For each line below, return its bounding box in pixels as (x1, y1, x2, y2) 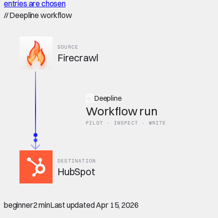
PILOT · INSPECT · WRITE (86, 119, 166, 126)
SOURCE (57, 44, 79, 50)
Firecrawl (57, 52, 98, 64)
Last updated (50, 200, 95, 210)
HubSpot (57, 165, 95, 178)
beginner (4, 200, 33, 210)
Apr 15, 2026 (96, 200, 139, 210)
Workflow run (86, 103, 158, 118)
